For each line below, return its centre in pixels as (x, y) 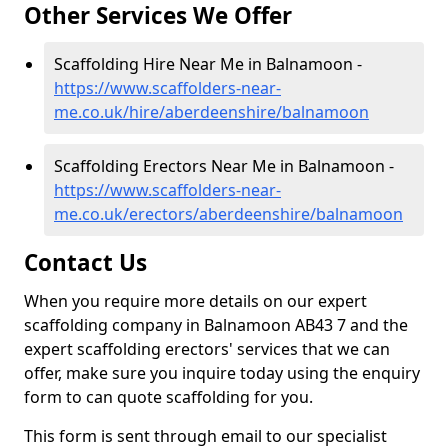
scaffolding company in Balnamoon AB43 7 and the (216, 325)
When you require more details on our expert (195, 301)
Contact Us (85, 262)
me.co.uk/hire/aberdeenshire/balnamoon (211, 112)
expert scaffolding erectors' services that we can (207, 349)
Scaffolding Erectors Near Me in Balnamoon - (224, 166)
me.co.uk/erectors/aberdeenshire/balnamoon (228, 214)
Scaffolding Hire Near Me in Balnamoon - (208, 64)
